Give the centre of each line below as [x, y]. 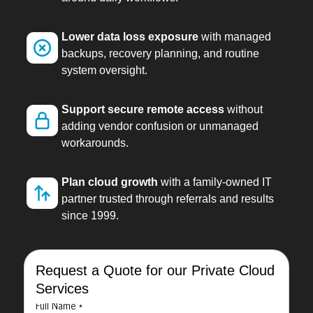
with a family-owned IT [214, 182]
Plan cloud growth [109, 182]
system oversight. [104, 70]
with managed [234, 37]
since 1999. [90, 216]
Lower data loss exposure [130, 37]
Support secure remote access [143, 109]
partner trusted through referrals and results [167, 199]
